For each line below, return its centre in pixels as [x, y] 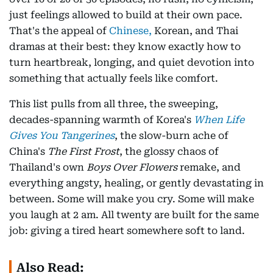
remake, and [209, 167]
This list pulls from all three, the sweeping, [114, 104]
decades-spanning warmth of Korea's [101, 120]
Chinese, [130, 31]
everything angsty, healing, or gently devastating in [136, 183]
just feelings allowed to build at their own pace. [126, 15]
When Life [219, 120]
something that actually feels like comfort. [114, 78]
